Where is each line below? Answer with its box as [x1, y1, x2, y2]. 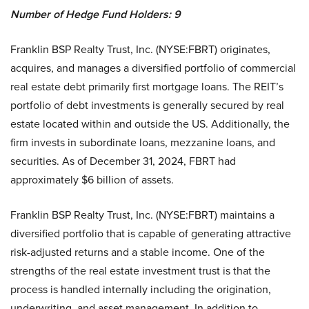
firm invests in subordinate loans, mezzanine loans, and [10, 134, 275, 150]
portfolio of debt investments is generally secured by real [10, 97, 284, 113]
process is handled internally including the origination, [10, 281, 271, 297]
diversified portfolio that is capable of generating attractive [10, 226, 291, 241]
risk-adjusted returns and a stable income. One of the [10, 244, 265, 260]
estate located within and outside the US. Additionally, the [10, 116, 290, 132]
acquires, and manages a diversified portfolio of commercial [10, 60, 296, 76]
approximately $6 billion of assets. [10, 172, 174, 188]
